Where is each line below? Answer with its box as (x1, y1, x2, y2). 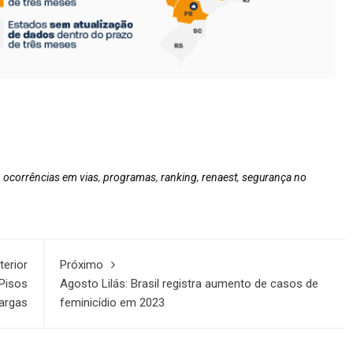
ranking (161, 171, 197, 184)
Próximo (60, 258, 104, 273)
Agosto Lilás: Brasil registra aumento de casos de (60, 277, 319, 292)
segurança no (242, 171, 307, 184)
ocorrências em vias (3, 171, 98, 184)
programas (103, 171, 156, 184)
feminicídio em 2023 (60, 295, 165, 310)
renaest (202, 171, 237, 184)
